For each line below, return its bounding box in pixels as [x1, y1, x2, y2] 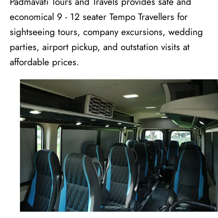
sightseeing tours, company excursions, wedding [10, 25, 203, 39]
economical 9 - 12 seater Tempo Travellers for [10, 10, 188, 24]
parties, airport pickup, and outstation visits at [10, 40, 190, 54]
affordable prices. [10, 55, 79, 69]
